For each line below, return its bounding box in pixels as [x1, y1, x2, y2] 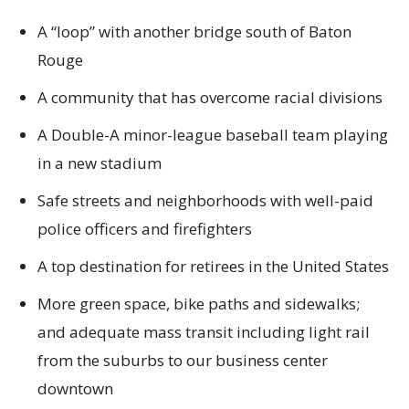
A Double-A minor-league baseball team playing [37, 124, 388, 146]
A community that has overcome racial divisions [37, 87, 383, 109]
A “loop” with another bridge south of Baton [37, 21, 351, 43]
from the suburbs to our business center [37, 350, 328, 372]
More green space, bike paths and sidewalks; [37, 293, 360, 315]
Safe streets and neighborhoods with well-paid [37, 190, 373, 212]
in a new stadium [37, 152, 162, 174]
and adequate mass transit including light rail [37, 321, 370, 343]
